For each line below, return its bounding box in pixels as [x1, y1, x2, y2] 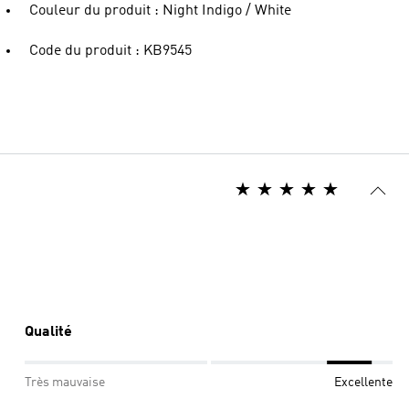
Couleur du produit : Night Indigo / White [29, 4, 291, 18]
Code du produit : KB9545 [29, 44, 192, 58]
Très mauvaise [25, 376, 105, 389]
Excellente [334, 376, 393, 389]
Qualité [25, 325, 72, 340]
